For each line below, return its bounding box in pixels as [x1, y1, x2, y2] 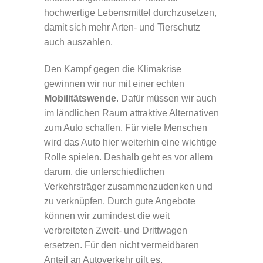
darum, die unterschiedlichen [44, 166, 164, 177]
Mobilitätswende [44, 93, 116, 103]
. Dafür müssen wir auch [116, 93, 217, 103]
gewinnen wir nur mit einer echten [44, 78, 184, 89]
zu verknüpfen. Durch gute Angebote [44, 195, 195, 206]
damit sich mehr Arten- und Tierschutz [44, 22, 200, 33]
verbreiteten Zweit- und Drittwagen [44, 225, 187, 235]
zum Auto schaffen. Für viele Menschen [44, 122, 207, 133]
